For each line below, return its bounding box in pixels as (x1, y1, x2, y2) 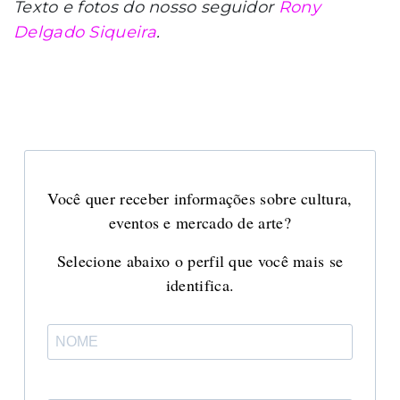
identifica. (165, 273, 235, 296)
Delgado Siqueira (13, 21, 156, 42)
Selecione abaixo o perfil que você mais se (56, 249, 344, 271)
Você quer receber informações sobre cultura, (47, 187, 353, 209)
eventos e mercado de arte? (109, 211, 291, 233)
